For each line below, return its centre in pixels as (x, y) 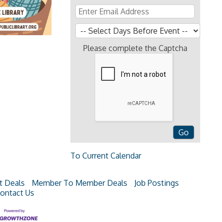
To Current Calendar (106, 156)
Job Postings (157, 183)
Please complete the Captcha (135, 48)
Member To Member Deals (80, 183)
